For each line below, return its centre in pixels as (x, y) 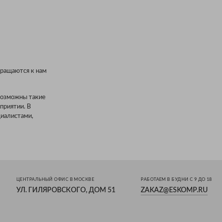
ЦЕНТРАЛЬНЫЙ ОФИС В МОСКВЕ (55, 180)
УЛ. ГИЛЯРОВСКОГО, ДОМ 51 (66, 191)
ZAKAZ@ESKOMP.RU (174, 191)
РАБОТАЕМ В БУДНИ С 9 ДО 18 (176, 180)
